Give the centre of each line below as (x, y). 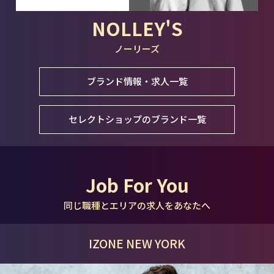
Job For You (137, 184)
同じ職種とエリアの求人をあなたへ (137, 205)
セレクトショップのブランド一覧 (137, 119)
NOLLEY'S (137, 28)
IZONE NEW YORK (137, 243)
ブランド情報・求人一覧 (137, 81)
